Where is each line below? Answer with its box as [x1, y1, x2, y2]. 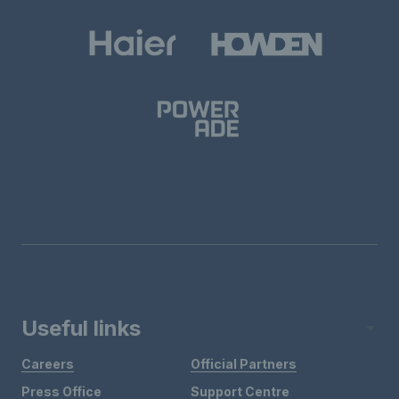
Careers [21, 356, 74, 372]
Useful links [21, 315, 141, 342]
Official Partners [190, 356, 297, 372]
